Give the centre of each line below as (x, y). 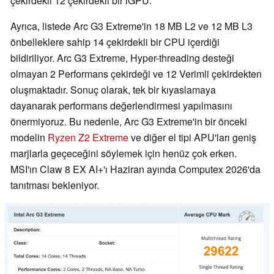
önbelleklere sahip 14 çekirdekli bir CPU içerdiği (115, 42)
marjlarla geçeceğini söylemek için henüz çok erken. (124, 153)
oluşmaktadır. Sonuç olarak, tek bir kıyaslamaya (113, 89)
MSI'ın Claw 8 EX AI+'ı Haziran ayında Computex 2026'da (135, 169)
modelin (29, 137)
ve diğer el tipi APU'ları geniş (192, 137)
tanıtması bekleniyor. (55, 185)
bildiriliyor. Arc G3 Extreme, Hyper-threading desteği (122, 57)
